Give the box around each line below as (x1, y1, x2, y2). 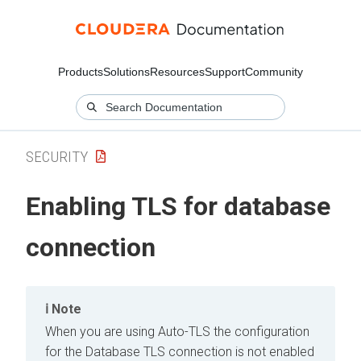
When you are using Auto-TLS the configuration (45, 323, 309, 339)
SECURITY (26, 147, 88, 166)
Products (58, 65, 103, 78)
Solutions (103, 65, 150, 78)
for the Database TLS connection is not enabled (45, 343, 314, 359)
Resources (150, 65, 205, 78)
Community (245, 65, 303, 78)
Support (205, 65, 245, 78)
